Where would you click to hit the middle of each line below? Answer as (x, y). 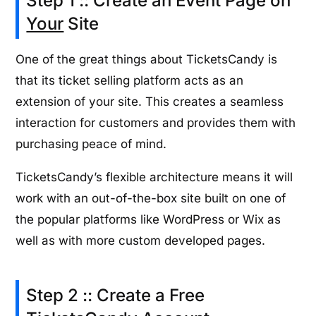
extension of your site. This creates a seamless (150, 102)
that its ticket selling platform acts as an (130, 81)
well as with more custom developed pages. (141, 241)
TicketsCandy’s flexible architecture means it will (154, 177)
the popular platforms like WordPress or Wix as (148, 220)
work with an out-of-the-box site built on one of (151, 199)
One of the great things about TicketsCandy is (147, 60)
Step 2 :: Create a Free (116, 296)
